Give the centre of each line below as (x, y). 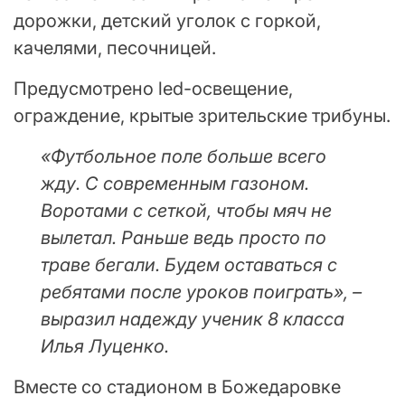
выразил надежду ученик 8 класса (193, 319)
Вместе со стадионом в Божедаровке (177, 386)
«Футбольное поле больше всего (184, 156)
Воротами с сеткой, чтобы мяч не (186, 210)
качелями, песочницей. (115, 47)
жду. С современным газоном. (175, 183)
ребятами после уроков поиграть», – (201, 292)
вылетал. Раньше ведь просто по (184, 237)
